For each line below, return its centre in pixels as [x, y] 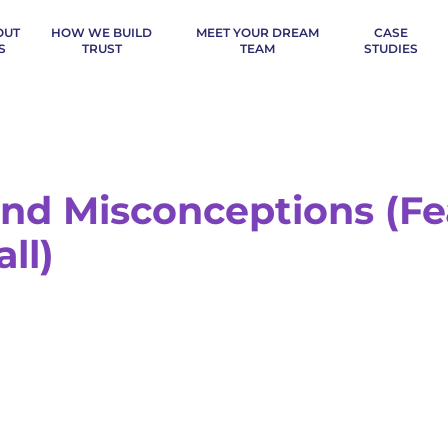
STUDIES [390, 48]
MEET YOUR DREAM [257, 32]
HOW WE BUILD [102, 32]
